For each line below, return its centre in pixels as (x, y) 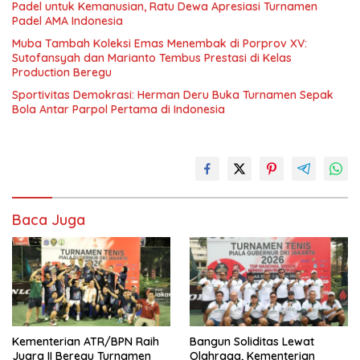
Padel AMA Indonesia (67, 21)
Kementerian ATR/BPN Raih (86, 341)
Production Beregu (62, 73)
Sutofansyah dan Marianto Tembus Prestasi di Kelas (152, 58)
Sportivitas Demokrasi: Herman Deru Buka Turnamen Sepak (173, 95)
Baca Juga (49, 220)
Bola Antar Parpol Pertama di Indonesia (119, 110)
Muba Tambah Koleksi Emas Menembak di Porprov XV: (160, 44)
